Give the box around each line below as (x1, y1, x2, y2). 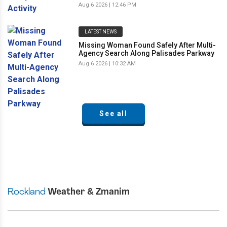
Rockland (8, 187, 46, 197)
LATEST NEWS (85, 28, 117, 34)
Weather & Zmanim (46, 187, 130, 197)
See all (99, 109, 128, 118)
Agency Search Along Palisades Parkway (79, 49, 214, 57)
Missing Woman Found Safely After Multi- (79, 41, 216, 49)
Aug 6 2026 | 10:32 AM (79, 60, 136, 67)
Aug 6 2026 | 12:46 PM (79, 1, 136, 8)
